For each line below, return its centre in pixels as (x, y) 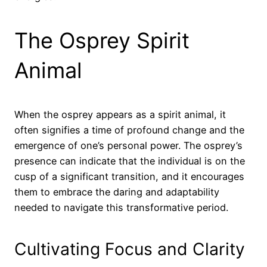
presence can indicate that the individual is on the (130, 161)
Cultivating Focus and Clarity (130, 249)
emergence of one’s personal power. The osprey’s (128, 146)
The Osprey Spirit (102, 41)
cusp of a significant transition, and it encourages (129, 177)
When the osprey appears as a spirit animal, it (120, 115)
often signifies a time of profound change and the (129, 130)
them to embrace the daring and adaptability (117, 192)
